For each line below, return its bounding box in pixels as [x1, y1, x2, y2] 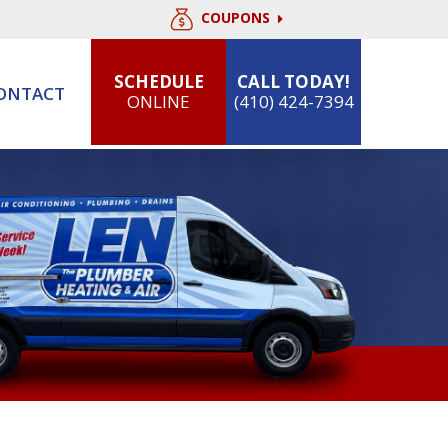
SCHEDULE [113, 70, 204, 93]
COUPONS [200, 8, 274, 28]
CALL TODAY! [237, 70, 350, 93]
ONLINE [127, 90, 190, 113]
